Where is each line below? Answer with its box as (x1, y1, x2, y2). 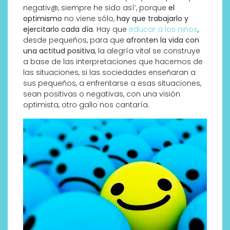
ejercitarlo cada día (23, 24, 93, 34)
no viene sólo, (64, 13, 117, 24)
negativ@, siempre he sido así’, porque (23, 2, 168, 13)
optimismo (23, 13, 64, 24)
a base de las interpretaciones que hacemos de (23, 56, 203, 67)
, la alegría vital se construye (95, 45, 200, 56)
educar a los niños (129, 24, 198, 34)
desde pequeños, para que (23, 34, 126, 45)
